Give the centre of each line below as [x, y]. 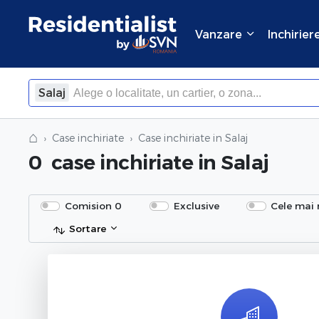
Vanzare [220, 33]
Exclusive [196, 206]
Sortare [88, 229]
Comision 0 [93, 206]
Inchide [234, 122]
